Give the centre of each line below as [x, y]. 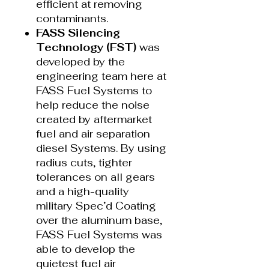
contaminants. [72, 18]
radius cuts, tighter [84, 162]
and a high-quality [83, 191]
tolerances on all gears [95, 177]
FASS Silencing [78, 33]
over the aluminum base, [99, 220]
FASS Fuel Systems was [99, 234]
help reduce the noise [93, 105]
